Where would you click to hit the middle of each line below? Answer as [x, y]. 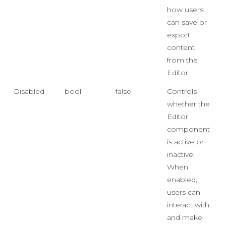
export [179, 35]
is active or [185, 142]
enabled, [182, 180]
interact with [188, 205]
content [181, 47]
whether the [188, 104]
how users [185, 10]
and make [185, 217]
